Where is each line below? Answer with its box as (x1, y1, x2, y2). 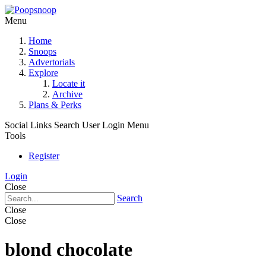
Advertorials (28, 57, 75, 67)
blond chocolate (5, 239, 132, 261)
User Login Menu (82, 120, 149, 130)
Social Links (5, 120, 52, 130)
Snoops (28, 46, 56, 56)
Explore (28, 68, 58, 78)
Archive (52, 89, 83, 99)
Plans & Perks (28, 100, 81, 110)
